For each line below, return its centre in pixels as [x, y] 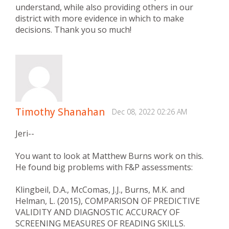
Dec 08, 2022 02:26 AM [150, 111]
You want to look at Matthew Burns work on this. [109, 156]
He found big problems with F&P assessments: [104, 167]
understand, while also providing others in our [104, 7]
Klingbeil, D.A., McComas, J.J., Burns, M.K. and [100, 189]
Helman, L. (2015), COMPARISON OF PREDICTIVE [108, 201]
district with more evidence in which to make [100, 18]
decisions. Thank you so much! [73, 29]
